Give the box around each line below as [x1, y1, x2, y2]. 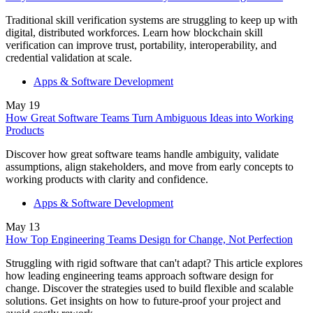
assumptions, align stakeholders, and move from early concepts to [6, 160, 293, 173]
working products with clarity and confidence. [6, 173, 208, 185]
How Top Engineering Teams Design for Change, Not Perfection [6, 233, 293, 245]
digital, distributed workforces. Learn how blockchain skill [6, 26, 263, 38]
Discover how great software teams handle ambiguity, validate [6, 147, 279, 160]
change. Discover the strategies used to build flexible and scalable [6, 282, 293, 294]
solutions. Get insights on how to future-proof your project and [6, 294, 281, 307]
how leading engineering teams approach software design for [6, 269, 273, 282]
